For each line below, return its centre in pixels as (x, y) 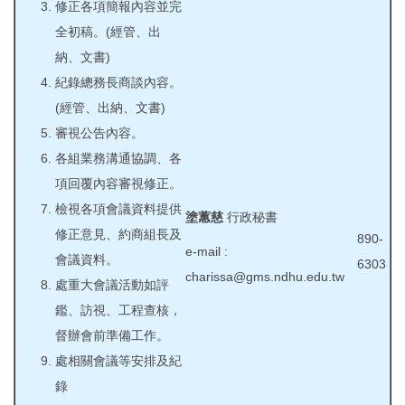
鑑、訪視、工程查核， (118, 310)
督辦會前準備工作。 (112, 335)
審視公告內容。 (99, 132)
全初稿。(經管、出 (108, 31)
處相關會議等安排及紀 (118, 360)
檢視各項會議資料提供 (118, 208)
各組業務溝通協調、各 (118, 158)
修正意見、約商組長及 (118, 234)
